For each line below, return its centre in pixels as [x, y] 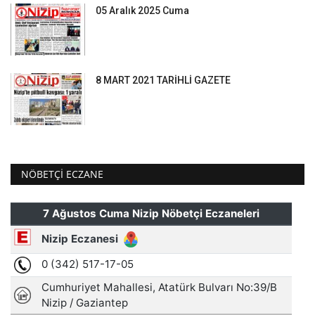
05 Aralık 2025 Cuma [142, 11]
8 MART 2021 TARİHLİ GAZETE [163, 81]
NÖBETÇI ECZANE [62, 174]
